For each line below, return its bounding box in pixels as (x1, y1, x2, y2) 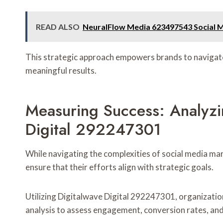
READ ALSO (36, 22, 80, 32)
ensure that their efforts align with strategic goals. (25, 162, 214, 173)
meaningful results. (25, 65, 97, 76)
